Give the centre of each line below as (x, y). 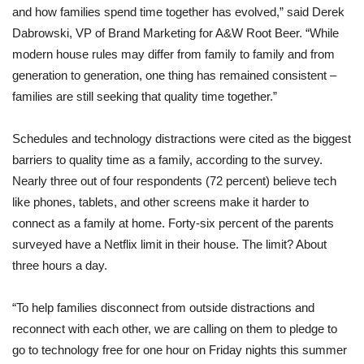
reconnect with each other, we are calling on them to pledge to (175, 328)
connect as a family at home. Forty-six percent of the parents (173, 223)
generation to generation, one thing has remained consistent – (174, 75)
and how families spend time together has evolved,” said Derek (178, 11)
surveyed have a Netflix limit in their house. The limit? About (169, 244)
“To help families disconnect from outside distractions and (163, 307)
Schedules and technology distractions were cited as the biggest (182, 138)
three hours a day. (60, 265)
